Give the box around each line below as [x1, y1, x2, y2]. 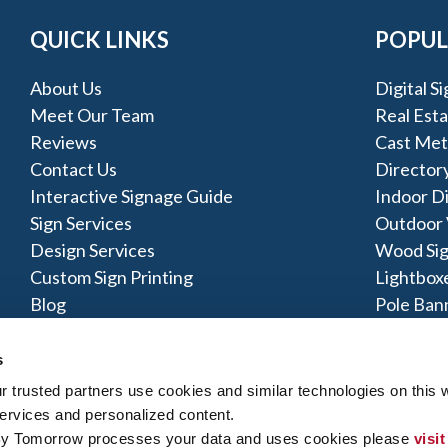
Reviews [30, 130, 98, 153]
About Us [30, 76, 103, 99]
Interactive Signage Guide [30, 184, 234, 207]
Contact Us [30, 157, 118, 180]
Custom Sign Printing [30, 265, 194, 288]
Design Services [30, 238, 156, 261]
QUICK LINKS [30, 26, 170, 54]
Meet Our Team [30, 103, 155, 126]
